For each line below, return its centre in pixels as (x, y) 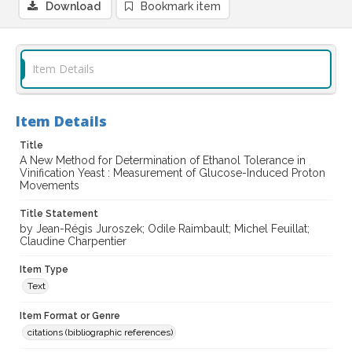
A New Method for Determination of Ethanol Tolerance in (163, 161)
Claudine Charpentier (73, 242)
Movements (49, 186)
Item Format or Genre (70, 316)
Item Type (44, 270)
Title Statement (59, 214)
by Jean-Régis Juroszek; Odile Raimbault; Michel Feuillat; (165, 229)
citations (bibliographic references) (100, 333)
